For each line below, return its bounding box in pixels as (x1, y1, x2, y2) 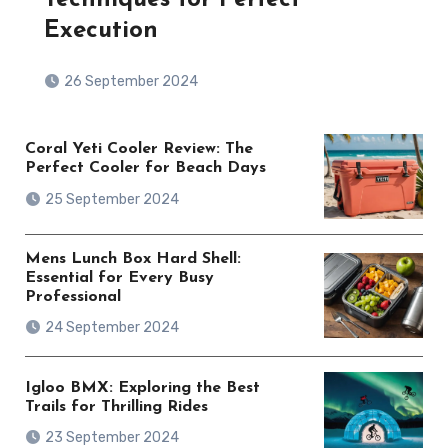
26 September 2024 (64, 72, 199, 90)
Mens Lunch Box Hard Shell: (24, 250, 241, 267)
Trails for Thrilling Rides (24, 398, 208, 415)
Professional (24, 288, 121, 305)
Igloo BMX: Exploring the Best (24, 379, 260, 396)
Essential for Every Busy (24, 269, 214, 286)
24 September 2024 (44, 319, 179, 337)
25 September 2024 (44, 190, 179, 208)
